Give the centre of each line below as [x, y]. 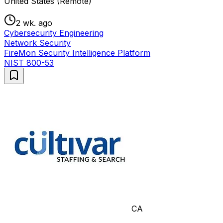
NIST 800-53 [29, 62]
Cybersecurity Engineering [54, 33]
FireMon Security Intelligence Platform [77, 53]
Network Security [37, 43]
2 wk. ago [34, 23]
